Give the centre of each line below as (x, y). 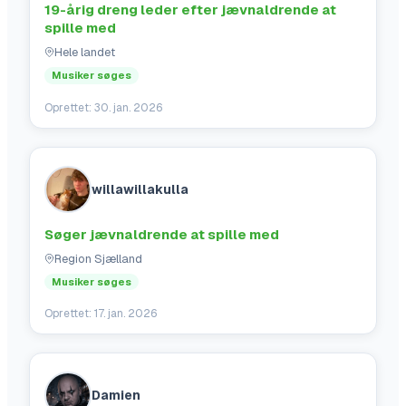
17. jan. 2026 (126, 314)
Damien (116, 396)
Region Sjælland (98, 258)
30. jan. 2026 (128, 107)
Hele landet (85, 52)
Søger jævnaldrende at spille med (162, 234)
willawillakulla (140, 189)
